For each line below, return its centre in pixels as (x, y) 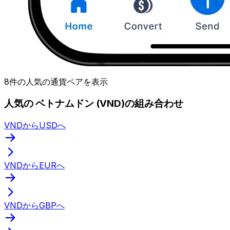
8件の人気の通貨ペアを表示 (56, 81)
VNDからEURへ (34, 165)
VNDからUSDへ (35, 125)
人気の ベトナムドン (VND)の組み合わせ (94, 104)
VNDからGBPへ (34, 205)
